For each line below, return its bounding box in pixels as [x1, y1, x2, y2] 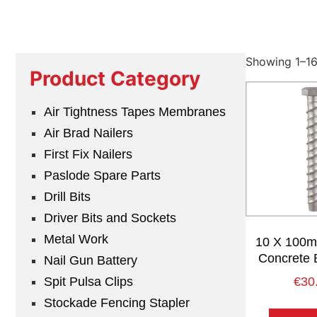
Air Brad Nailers [44, 126, 133, 141]
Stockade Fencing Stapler [44, 296, 190, 311]
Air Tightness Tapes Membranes [44, 105, 226, 120]
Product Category [30, 67, 200, 91]
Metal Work [44, 232, 108, 247]
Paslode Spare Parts [44, 168, 161, 183]
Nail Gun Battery [44, 253, 137, 268]
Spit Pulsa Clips [44, 275, 133, 289]
